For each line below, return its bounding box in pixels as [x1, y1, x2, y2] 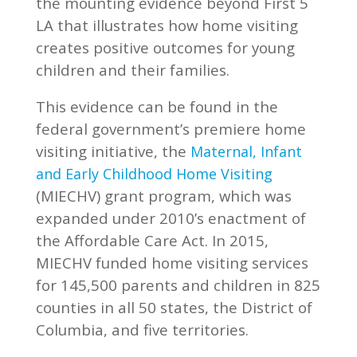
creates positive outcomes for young [35, 37, 295, 57]
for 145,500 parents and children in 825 [35, 274, 320, 295]
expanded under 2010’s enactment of [35, 207, 306, 228]
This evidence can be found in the [35, 96, 278, 116]
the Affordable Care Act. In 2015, [35, 229, 269, 250]
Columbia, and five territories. [35, 319, 249, 339]
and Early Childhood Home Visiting [35, 163, 273, 183]
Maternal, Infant [190, 141, 302, 161]
